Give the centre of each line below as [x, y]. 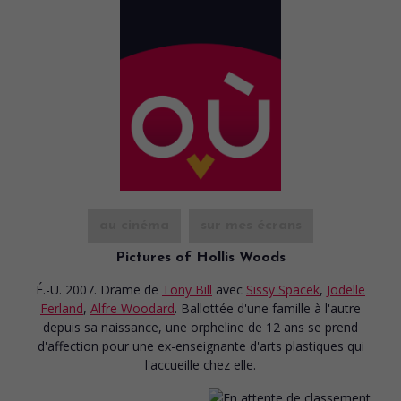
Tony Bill [187, 289]
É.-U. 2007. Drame [90, 289]
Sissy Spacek [283, 289]
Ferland [62, 308]
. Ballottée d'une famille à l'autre [268, 308]
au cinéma [134, 225]
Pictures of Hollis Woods [200, 257]
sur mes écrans [251, 225]
